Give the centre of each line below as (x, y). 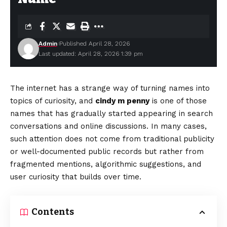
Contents (53, 212)
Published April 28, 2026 (94, 44)
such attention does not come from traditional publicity (112, 139)
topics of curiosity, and (53, 101)
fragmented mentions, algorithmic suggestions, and (106, 164)
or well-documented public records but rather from (107, 152)
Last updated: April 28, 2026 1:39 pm (90, 54)
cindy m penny (122, 101)
